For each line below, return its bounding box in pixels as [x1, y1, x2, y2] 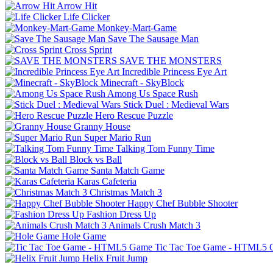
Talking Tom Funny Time [116, 143, 214, 154]
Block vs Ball [69, 154, 122, 165]
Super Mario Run [84, 132, 151, 143]
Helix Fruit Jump [82, 252, 147, 263]
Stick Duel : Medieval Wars [123, 99, 229, 110]
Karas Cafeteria [77, 175, 136, 186]
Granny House [74, 121, 130, 132]
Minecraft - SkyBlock [101, 77, 184, 88]
